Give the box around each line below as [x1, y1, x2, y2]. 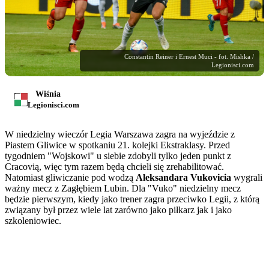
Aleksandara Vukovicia [136, 172, 231, 183]
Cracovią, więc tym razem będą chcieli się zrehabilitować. [5, 162, 224, 172]
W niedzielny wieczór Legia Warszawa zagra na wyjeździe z [5, 129, 235, 140]
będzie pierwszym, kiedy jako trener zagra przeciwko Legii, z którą [5, 194, 259, 205]
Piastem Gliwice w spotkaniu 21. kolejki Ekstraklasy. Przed [5, 140, 230, 151]
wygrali [231, 172, 262, 183]
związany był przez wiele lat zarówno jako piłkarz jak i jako [5, 205, 232, 216]
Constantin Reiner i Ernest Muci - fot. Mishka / [124, 53, 254, 61]
